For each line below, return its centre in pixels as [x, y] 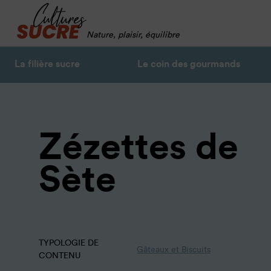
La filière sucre [47, 64]
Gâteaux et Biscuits [174, 249]
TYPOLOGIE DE [69, 243]
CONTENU [60, 256]
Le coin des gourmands [189, 64]
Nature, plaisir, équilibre [133, 35]
